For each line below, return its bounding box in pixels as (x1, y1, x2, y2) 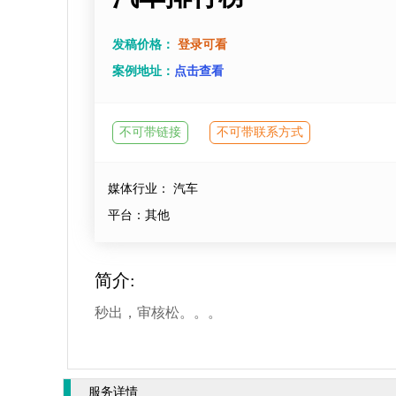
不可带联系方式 (217, 126, 303, 140)
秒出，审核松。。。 (95, 305, 222, 321)
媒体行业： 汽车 (108, 182, 198, 196)
